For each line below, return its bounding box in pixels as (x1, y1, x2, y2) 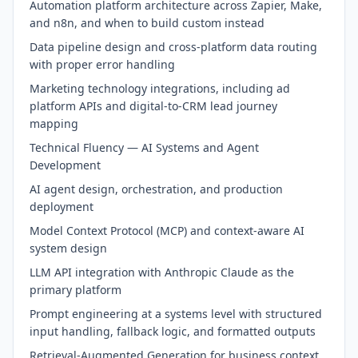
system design (30, 241, 107, 256)
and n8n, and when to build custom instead (30, 15, 265, 30)
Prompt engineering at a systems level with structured (30, 306, 322, 321)
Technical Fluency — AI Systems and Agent (30, 140, 259, 155)
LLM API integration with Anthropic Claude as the (30, 265, 294, 280)
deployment (30, 199, 93, 214)
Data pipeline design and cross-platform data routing (30, 39, 317, 54)
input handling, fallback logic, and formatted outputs (30, 324, 316, 339)
